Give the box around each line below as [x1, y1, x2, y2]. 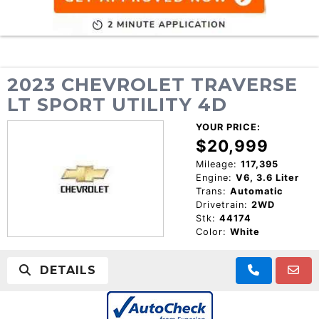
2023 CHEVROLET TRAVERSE [7, 73, 298, 95]
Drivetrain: [195, 199, 248, 210]
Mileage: [195, 158, 237, 169]
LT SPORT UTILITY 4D [7, 93, 227, 115]
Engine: [195, 172, 232, 183]
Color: [195, 226, 226, 237]
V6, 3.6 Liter [235, 172, 299, 183]
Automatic [229, 185, 283, 197]
